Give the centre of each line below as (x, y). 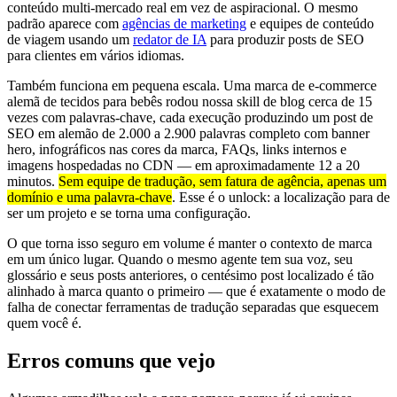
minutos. (33, 181)
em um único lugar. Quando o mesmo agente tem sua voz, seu (180, 259)
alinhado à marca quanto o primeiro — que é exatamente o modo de (196, 291)
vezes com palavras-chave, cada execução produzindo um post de (190, 117)
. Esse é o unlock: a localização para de (281, 197)
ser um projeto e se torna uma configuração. (129, 213)
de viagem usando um (70, 39)
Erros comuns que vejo (111, 360)
